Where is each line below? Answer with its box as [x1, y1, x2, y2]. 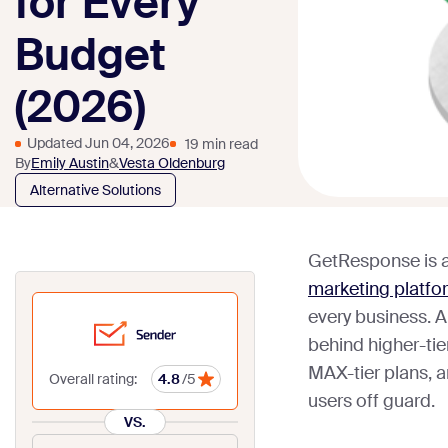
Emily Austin [31, 154, 109, 173]
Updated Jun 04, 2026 [27, 134, 170, 153]
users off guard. [308, 389, 435, 414]
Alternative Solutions [30, 181, 161, 200]
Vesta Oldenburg [119, 154, 225, 173]
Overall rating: [49, 370, 137, 389]
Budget [15, 27, 166, 85]
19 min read [185, 134, 258, 153]
